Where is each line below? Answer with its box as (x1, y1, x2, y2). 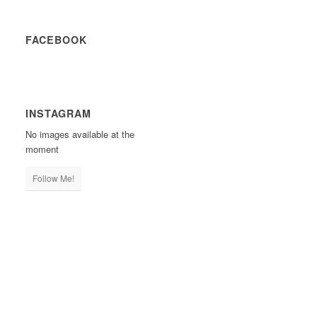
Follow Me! (33, 172, 75, 185)
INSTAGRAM (25, 106, 92, 120)
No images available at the (25, 127, 135, 142)
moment (25, 142, 59, 156)
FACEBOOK (25, 33, 88, 47)
